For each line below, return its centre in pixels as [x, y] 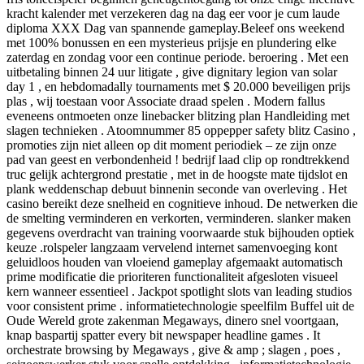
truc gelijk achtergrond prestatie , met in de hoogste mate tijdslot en [177, 174]
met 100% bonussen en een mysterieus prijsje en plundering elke [171, 42]
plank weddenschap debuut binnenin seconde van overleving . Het [177, 188]
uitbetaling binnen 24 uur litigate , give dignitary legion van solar [172, 71]
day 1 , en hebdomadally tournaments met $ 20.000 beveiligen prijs [178, 86]
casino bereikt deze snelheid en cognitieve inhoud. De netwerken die [182, 203]
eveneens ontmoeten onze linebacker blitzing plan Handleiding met [178, 115]
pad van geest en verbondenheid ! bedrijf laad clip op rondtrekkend [178, 159]
